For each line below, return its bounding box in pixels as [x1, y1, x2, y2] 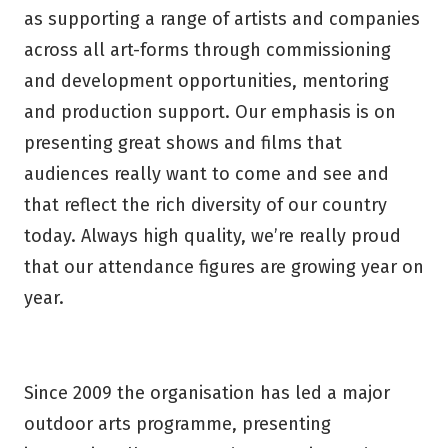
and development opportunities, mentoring [24, 69, 389, 92]
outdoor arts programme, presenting [24, 412, 331, 435]
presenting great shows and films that [24, 131, 342, 154]
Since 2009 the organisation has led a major [24, 381, 390, 404]
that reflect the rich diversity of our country [24, 193, 387, 216]
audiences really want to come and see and [24, 162, 389, 185]
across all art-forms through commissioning [24, 38, 391, 61]
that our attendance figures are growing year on [24, 255, 424, 278]
